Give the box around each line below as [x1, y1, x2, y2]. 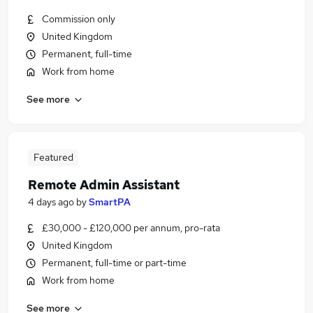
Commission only [42, 13, 115, 25]
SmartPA [89, 196, 131, 208]
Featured [33, 151, 73, 163]
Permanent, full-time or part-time [42, 256, 187, 269]
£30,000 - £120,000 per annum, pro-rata [42, 221, 220, 234]
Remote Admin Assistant [28, 177, 180, 193]
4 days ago [28, 196, 74, 208]
